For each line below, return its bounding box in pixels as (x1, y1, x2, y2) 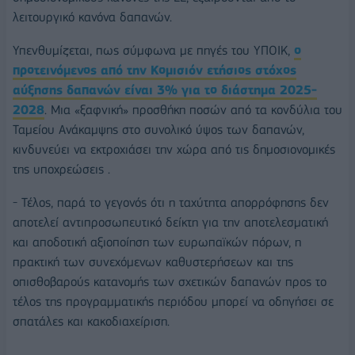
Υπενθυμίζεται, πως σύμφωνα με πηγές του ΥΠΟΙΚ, (13, 42, 294, 58)
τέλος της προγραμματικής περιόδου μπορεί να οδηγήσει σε (13, 293, 334, 309)
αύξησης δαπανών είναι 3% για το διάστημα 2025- (13, 82, 317, 97)
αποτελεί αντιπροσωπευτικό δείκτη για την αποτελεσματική (13, 214, 328, 230)
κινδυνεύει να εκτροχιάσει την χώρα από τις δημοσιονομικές (13, 141, 335, 157)
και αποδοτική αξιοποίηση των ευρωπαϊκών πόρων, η (13, 234, 301, 250)
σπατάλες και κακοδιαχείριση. (13, 313, 170, 329)
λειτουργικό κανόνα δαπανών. (13, 10, 172, 25)
